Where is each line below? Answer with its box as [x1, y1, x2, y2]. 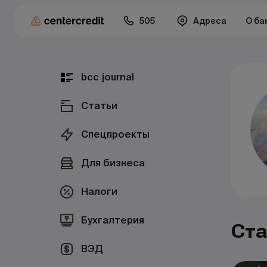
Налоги [81, 185, 117, 198]
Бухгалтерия [81, 214, 144, 226]
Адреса [193, 15, 226, 26]
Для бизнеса [81, 157, 145, 169]
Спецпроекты [81, 128, 150, 141]
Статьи [81, 100, 117, 112]
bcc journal [81, 71, 134, 83]
